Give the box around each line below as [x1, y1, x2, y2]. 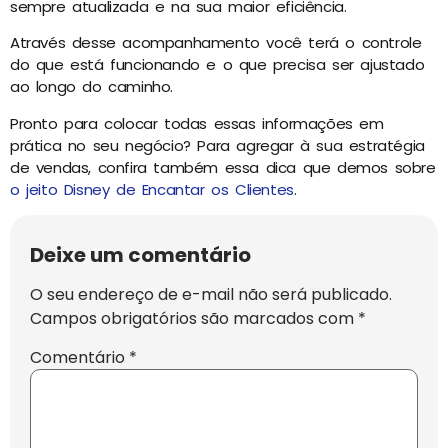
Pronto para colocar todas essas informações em [10, 112, 384, 134]
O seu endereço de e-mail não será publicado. [30, 282, 392, 306]
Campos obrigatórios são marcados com [30, 306, 358, 330]
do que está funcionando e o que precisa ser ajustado [10, 54, 425, 76]
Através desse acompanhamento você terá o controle [10, 32, 422, 54]
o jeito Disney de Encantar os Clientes [10, 178, 294, 200]
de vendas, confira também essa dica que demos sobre [10, 156, 436, 178]
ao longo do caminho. [10, 76, 174, 98]
